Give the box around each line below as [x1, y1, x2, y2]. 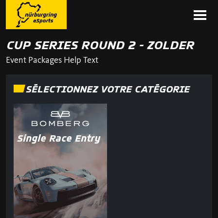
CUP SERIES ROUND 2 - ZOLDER [6, 38, 194, 52]
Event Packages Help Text [6, 54, 98, 65]
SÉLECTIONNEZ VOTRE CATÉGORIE [25, 83, 189, 95]
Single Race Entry [17, 132, 100, 144]
